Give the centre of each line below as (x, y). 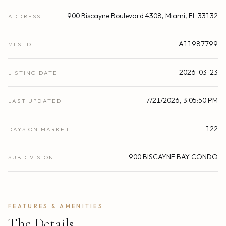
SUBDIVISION (31, 158)
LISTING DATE (33, 73)
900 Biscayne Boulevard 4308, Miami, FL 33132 (143, 16)
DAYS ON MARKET (39, 129)
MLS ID (20, 45)
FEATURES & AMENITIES (56, 207)
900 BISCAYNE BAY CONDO (173, 157)
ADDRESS (25, 16)
